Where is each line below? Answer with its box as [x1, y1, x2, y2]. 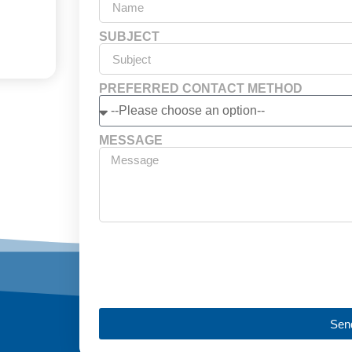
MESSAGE [98, 134, 163, 148]
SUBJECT [98, 30, 159, 44]
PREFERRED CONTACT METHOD [98, 82, 302, 96]
